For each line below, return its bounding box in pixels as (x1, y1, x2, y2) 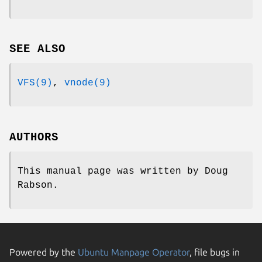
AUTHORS (9, 131, 58, 144)
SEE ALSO (9, 43, 65, 56)
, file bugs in (189, 247, 240, 258)
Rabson (18, 180, 53, 191)
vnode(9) (64, 78, 111, 89)
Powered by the (9, 247, 78, 258)
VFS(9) (18, 78, 53, 89)
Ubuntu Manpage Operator (78, 247, 189, 258)
